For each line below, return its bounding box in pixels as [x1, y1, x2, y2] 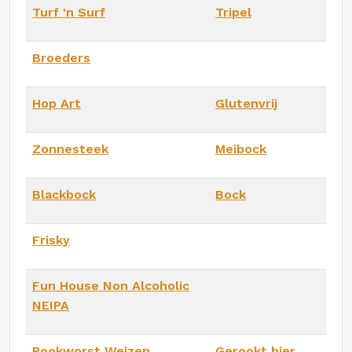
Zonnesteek [32, 141, 108, 156]
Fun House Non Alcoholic [32, 277, 189, 293]
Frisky [32, 232, 70, 247]
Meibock [215, 141, 266, 156]
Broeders [32, 49, 90, 65]
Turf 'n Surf [32, 4, 105, 20]
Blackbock [32, 186, 96, 202]
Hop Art [32, 95, 81, 111]
